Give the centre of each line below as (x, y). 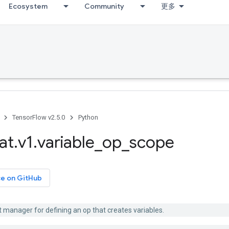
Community (104, 6)
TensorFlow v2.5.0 (39, 117)
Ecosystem (28, 6)
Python (88, 117)
